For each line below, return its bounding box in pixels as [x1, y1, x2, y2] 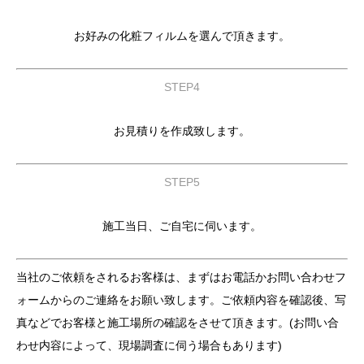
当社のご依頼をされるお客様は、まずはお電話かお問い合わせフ [16, 270, 346, 284]
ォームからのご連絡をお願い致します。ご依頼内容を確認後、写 [16, 292, 346, 306]
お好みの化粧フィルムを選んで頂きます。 [74, 28, 290, 42]
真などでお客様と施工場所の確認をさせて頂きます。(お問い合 [16, 315, 339, 329]
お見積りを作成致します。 [114, 123, 250, 137]
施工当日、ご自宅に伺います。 [102, 219, 262, 232]
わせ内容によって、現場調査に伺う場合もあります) [16, 338, 282, 352]
